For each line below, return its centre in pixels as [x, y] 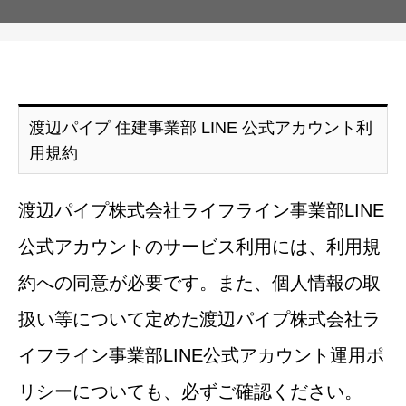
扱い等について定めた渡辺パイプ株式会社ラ [199, 319]
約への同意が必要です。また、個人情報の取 [199, 283]
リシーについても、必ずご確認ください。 [190, 392]
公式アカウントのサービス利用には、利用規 [199, 247]
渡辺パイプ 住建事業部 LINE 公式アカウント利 [200, 128]
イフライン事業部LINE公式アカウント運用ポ [201, 356]
